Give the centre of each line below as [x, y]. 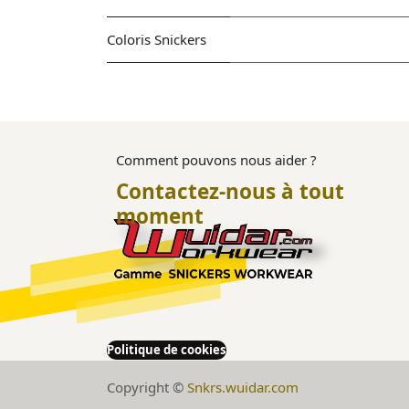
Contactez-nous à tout [230, 192]
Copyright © [147, 388]
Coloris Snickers [157, 39]
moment [160, 216]
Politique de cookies [167, 350]
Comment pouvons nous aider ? [216, 160]
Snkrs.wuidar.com [243, 388]
